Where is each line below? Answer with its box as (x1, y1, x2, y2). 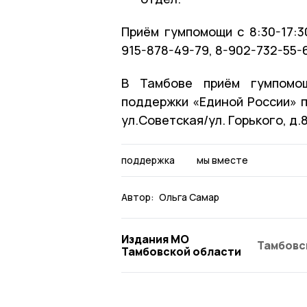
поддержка (121, 153, 175, 167)
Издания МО (121, 231, 189, 247)
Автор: (121, 190, 154, 204)
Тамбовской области (121, 243, 241, 259)
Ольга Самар (159, 190, 219, 204)
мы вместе (196, 153, 248, 167)
